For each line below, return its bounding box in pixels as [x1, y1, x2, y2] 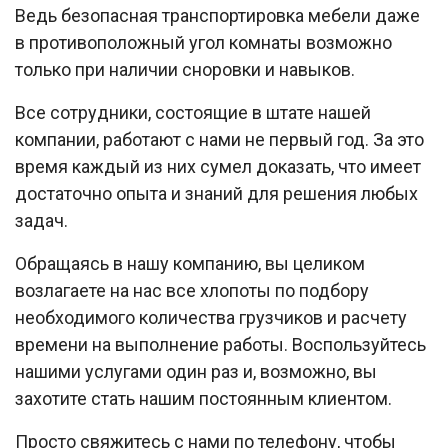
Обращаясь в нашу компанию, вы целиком [15, 252, 365, 274]
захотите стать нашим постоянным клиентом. [15, 387, 392, 409]
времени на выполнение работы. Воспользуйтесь [15, 333, 426, 355]
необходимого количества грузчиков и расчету [15, 306, 407, 328]
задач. [15, 209, 68, 231]
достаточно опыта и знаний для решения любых [15, 182, 418, 204]
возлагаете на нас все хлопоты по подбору [15, 279, 369, 301]
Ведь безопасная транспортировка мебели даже [15, 4, 420, 26]
